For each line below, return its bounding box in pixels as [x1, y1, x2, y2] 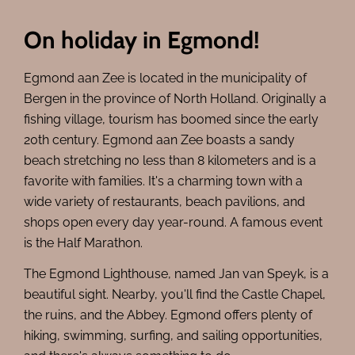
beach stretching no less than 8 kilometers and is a [24, 153, 317, 169]
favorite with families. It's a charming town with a [24, 174, 303, 189]
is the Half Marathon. [24, 235, 143, 251]
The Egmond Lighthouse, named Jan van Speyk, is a [24, 266, 330, 282]
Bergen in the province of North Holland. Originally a [24, 91, 327, 107]
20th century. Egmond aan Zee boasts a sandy [24, 132, 296, 148]
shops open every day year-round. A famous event [24, 215, 323, 231]
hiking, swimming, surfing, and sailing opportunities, [24, 328, 323, 344]
